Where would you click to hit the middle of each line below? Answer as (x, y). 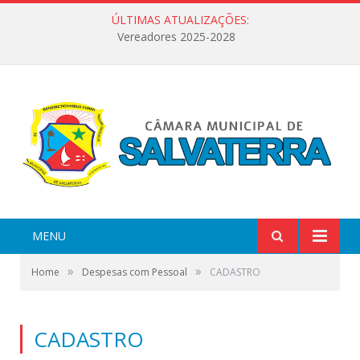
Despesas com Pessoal (135, 272)
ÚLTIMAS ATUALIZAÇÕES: (180, 20)
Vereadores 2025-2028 (176, 37)
